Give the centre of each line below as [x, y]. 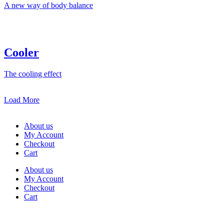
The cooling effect [33, 74]
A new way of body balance [48, 5]
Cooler [21, 53]
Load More [22, 100]
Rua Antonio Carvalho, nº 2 [48, 214]
